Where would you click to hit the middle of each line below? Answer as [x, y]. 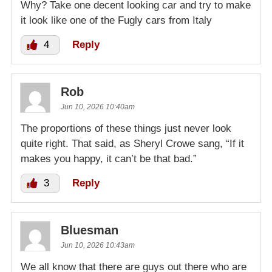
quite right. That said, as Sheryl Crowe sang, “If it [132, 143]
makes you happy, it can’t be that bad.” [109, 158]
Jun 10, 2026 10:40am [98, 107]
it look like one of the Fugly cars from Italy [116, 20]
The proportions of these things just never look [126, 128]
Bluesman [90, 230]
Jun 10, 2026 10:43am [98, 245]
